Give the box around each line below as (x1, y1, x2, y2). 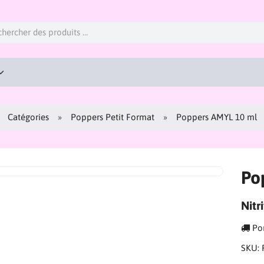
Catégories (8, 111, 49, 122)
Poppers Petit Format (71, 111, 155, 122)
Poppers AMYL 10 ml (176, 111, 258, 122)
